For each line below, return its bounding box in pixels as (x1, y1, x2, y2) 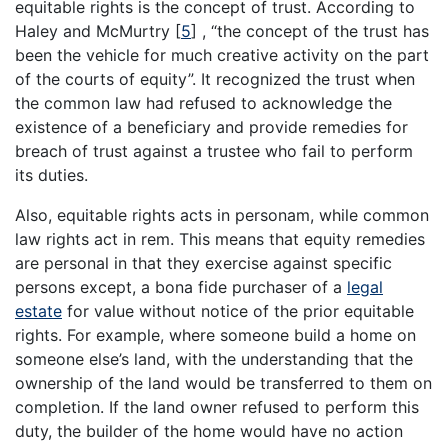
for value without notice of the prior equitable (62, 301, 414, 322)
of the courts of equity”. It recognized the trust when (15, 69, 415, 90)
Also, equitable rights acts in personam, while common (15, 205, 429, 226)
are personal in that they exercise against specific (15, 253, 392, 274)
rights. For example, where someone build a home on (15, 325, 416, 346)
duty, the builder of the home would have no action (15, 421, 403, 442)
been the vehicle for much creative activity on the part (15, 45, 429, 66)
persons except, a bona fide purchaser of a (15, 277, 347, 298)
